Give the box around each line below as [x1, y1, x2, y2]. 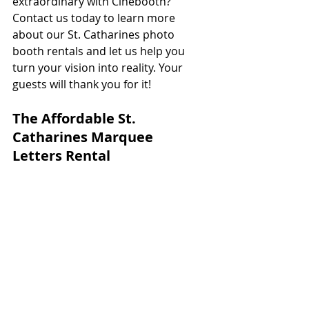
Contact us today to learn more [12, 10, 178, 26]
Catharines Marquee [12, 127, 157, 146]
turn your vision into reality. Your [12, 59, 186, 75]
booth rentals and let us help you [12, 43, 188, 59]
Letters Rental [12, 146, 114, 165]
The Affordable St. [12, 108, 139, 128]
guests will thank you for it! [12, 76, 151, 92]
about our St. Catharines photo [12, 26, 177, 42]
